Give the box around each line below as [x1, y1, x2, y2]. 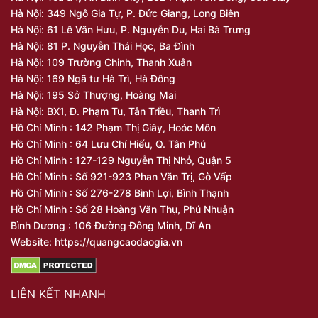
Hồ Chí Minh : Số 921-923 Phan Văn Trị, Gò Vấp [11, 170, 232, 183]
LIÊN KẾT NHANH [11, 287, 106, 302]
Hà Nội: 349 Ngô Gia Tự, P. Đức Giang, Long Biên [11, 7, 239, 20]
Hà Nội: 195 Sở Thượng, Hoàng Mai [11, 89, 176, 102]
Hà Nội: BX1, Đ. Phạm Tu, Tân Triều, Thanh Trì [11, 105, 220, 118]
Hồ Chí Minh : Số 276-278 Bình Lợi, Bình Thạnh [11, 187, 229, 199]
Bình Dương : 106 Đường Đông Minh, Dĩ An [11, 219, 211, 232]
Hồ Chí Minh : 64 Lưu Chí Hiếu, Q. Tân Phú [11, 138, 206, 150]
